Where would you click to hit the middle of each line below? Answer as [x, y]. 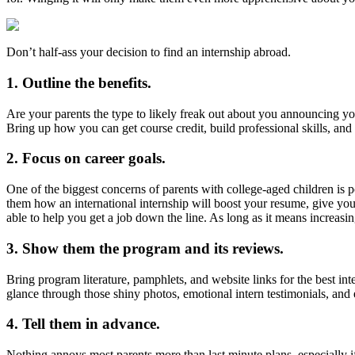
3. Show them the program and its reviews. [147, 248]
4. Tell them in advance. [85, 324]
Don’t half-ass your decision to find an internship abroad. [149, 52]
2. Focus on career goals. [88, 158]
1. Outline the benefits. [81, 82]
